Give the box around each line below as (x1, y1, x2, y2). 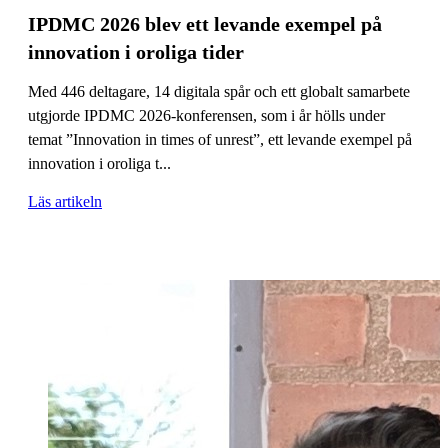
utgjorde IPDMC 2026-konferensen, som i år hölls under (28, 106, 385, 124)
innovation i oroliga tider (28, 40, 244, 63)
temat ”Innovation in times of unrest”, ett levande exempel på (28, 130, 412, 148)
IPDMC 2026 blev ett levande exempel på (28, 12, 382, 35)
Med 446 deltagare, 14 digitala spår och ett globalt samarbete (28, 82, 410, 100)
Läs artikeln (28, 192, 102, 210)
